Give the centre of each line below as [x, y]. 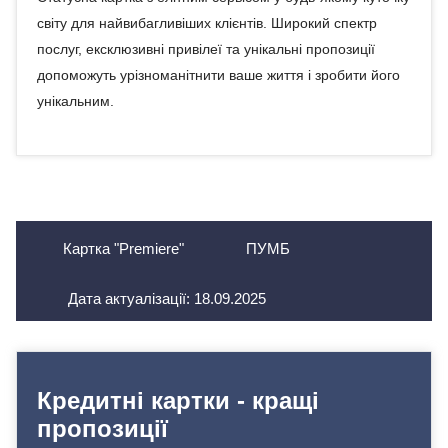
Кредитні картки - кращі [178, 400]
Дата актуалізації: [131, 298]
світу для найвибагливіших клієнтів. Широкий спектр [207, 23]
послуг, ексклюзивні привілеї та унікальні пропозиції [206, 49]
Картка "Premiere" [123, 248]
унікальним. [75, 101]
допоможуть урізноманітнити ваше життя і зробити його [218, 75]
